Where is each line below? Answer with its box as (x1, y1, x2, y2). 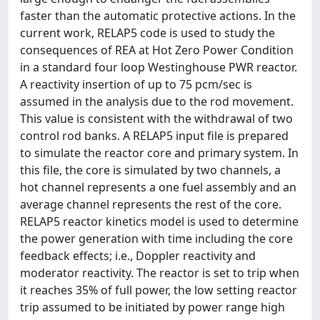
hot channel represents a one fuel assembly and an (20, 179, 296, 195)
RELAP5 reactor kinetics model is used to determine (20, 214, 299, 229)
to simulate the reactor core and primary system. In (20, 145, 299, 161)
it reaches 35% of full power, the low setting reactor (20, 282, 297, 298)
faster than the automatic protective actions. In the (20, 8, 296, 24)
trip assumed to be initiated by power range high (20, 299, 285, 315)
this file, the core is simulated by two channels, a (20, 162, 281, 178)
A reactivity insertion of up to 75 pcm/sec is (20, 76, 252, 92)
